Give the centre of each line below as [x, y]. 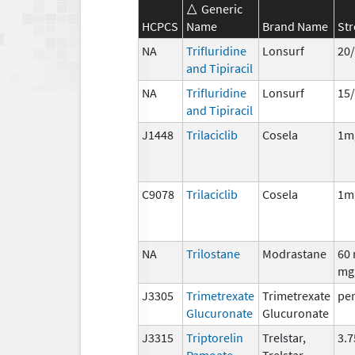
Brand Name [295, 26]
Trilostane [213, 253]
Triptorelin [215, 337]
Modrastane [294, 253]
